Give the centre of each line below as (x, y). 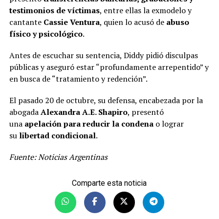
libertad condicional (57, 135)
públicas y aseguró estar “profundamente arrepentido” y (109, 67)
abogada (25, 112)
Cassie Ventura (71, 22)
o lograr (168, 123)
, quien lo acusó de (133, 22)
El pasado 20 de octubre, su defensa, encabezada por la (106, 100)
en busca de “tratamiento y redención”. (78, 78)
